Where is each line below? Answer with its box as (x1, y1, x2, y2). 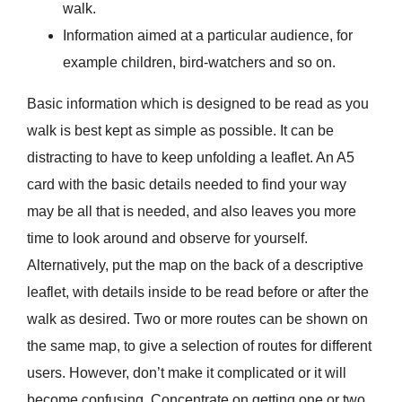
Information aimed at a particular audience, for (62, 28, 353, 44)
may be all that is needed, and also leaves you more (26, 204, 356, 220)
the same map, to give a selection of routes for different (26, 338, 371, 354)
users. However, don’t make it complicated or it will (26, 365, 346, 381)
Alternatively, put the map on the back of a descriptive (26, 258, 363, 274)
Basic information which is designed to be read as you (26, 96, 369, 112)
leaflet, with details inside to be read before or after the (26, 284, 369, 301)
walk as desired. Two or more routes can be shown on (26, 311, 368, 328)
